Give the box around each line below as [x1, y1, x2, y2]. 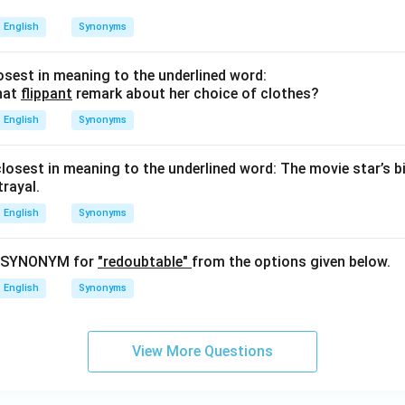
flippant [21, 85, 72, 102]
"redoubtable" [98, 253, 192, 270]
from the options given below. [192, 253, 391, 270]
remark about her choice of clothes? [72, 85, 319, 102]
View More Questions [132, 343, 273, 360]
